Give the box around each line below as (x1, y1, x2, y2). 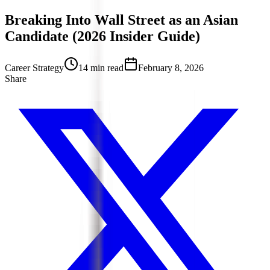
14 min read (78, 62, 124, 73)
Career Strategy (5, 62, 64, 73)
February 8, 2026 (138, 62, 204, 73)
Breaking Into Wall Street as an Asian (5, 11, 238, 28)
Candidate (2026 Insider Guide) (5, 28, 200, 44)
